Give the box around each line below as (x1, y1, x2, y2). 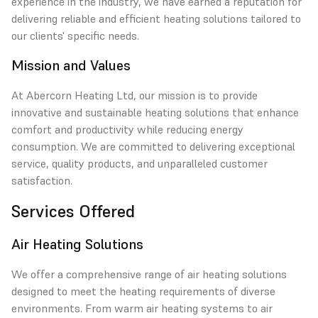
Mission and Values (11, 56, 131, 75)
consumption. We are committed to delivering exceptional (11, 139, 295, 153)
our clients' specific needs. (11, 28, 139, 43)
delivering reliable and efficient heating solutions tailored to (11, 11, 301, 26)
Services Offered (11, 200, 135, 222)
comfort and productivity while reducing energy (11, 122, 243, 136)
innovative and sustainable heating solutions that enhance (11, 105, 299, 119)
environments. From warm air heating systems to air (11, 301, 273, 315)
